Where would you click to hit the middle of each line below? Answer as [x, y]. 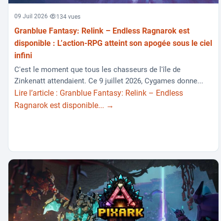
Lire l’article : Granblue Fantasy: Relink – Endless [99, 93]
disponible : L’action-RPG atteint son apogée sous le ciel [113, 43]
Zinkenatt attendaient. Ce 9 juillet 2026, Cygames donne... [109, 81]
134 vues [68, 17]
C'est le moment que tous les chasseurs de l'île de [97, 70]
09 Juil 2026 [31, 17]
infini [23, 55]
